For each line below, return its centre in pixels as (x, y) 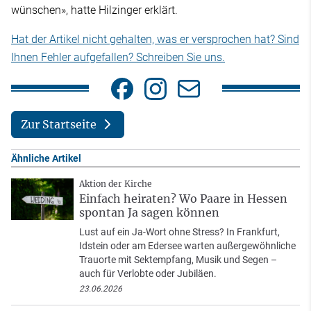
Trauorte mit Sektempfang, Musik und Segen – (178, 259)
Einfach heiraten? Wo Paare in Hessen (183, 198)
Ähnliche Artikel (46, 158)
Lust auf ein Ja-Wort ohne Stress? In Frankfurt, (179, 232)
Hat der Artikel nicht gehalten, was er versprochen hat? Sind (155, 39)
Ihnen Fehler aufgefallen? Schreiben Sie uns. (118, 57)
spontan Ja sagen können (149, 212)
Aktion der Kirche (116, 183)
